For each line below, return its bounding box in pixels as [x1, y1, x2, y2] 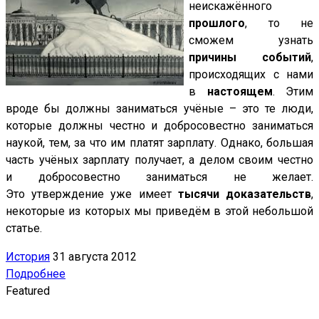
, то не [245, 16, 313, 31]
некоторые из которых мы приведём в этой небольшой [6, 204, 313, 219]
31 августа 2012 [53, 250, 137, 264]
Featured [6, 284, 50, 298]
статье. [6, 221, 42, 236]
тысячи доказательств [177, 187, 312, 202]
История [6, 250, 50, 264]
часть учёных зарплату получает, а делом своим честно [6, 153, 313, 167]
